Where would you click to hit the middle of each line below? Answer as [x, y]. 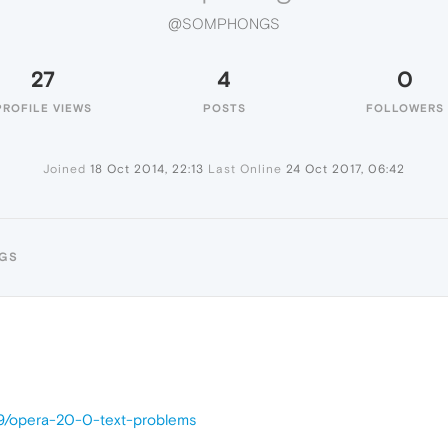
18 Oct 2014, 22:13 [147, 169]
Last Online [245, 169]
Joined [64, 169]
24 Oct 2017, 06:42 [345, 169]
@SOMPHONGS [224, 24]
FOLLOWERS [405, 108]
